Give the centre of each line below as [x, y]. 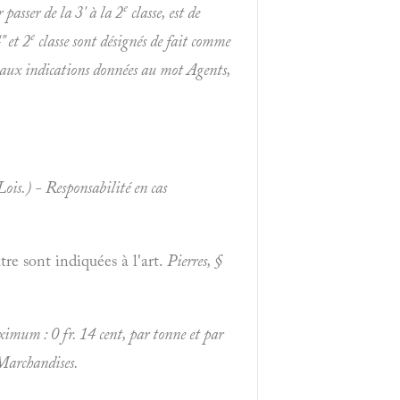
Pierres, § [195, 260]
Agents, [208, 69]
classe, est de [164, 12]
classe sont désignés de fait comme [133, 41]
